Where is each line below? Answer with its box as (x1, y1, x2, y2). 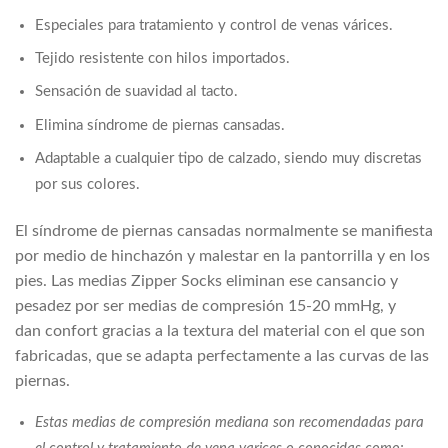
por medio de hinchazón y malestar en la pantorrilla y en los (15, 248, 430, 265)
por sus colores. (35, 177, 140, 193)
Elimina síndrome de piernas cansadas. (35, 117, 285, 133)
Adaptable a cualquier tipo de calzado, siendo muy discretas (35, 151, 422, 167)
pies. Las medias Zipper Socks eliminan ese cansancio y (15, 273, 398, 290)
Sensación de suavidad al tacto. (35, 84, 238, 100)
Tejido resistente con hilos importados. (35, 50, 290, 66)
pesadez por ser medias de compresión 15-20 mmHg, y (15, 298, 396, 315)
